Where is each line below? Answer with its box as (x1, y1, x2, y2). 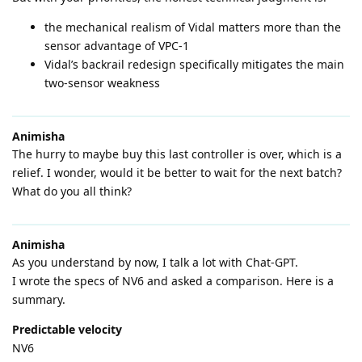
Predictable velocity (12, 321, 122, 337)
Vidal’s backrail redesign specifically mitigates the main (44, 56, 344, 72)
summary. (12, 291, 65, 307)
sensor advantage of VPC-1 (44, 37, 189, 53)
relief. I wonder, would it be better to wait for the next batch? (12, 164, 342, 180)
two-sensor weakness (44, 74, 160, 90)
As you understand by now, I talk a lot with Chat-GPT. (12, 254, 298, 270)
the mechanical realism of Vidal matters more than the (44, 19, 341, 35)
